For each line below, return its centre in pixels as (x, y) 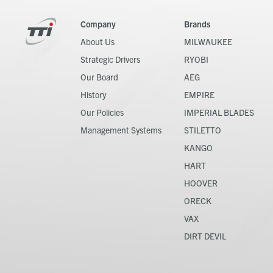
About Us (97, 41)
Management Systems (121, 129)
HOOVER (201, 183)
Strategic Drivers (110, 59)
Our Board (99, 76)
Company (98, 23)
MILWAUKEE (208, 41)
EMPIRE (199, 94)
